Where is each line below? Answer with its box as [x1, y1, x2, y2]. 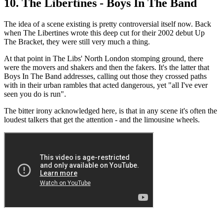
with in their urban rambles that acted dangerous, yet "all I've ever [4, 81, 208, 90]
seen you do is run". [4, 90, 66, 99]
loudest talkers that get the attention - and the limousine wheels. [4, 115, 200, 124]
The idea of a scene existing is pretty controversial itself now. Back [4, 20, 211, 29]
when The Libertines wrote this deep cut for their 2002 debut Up [4, 29, 205, 37]
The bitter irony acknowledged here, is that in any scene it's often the [4, 107, 217, 115]
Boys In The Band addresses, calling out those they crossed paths [4, 72, 207, 81]
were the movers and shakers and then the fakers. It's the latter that [4, 63, 209, 72]
